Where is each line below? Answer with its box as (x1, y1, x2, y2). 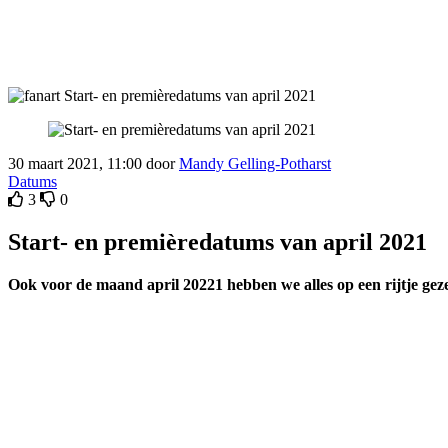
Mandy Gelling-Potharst (179, 154, 331, 172)
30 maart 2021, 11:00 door (8, 154, 179, 172)
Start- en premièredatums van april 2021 (8, 228, 427, 255)
